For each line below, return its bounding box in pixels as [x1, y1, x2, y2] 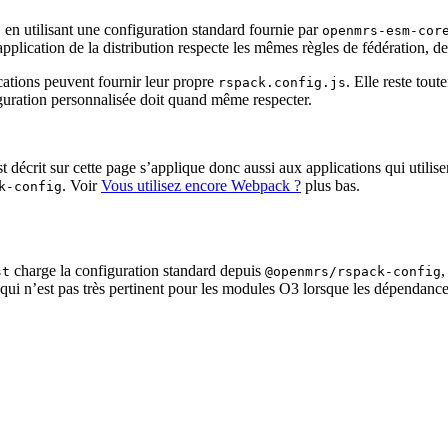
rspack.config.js [218, 75, 346, 91]
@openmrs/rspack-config [265, 264, 441, 280]
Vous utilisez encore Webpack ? [101, 177, 301, 195]
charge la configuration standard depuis [10, 262, 265, 280]
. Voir [62, 177, 101, 195]
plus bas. [301, 177, 360, 195]
